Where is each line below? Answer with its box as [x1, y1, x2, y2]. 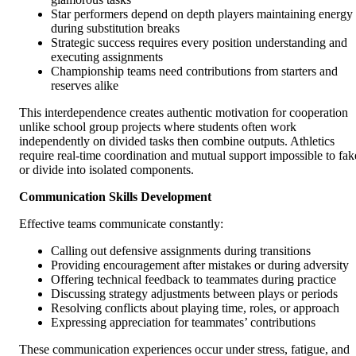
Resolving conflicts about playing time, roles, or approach [51, 301, 339, 315]
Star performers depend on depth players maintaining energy [51, 7, 353, 21]
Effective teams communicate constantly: [19, 217, 223, 231]
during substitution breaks [51, 21, 180, 36]
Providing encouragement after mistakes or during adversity [51, 258, 349, 273]
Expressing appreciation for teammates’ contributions [51, 315, 315, 330]
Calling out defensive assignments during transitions [51, 244, 311, 258]
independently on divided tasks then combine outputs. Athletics [19, 134, 335, 149]
